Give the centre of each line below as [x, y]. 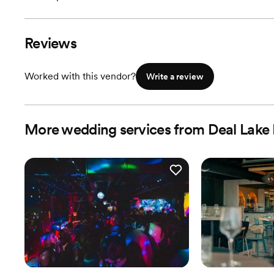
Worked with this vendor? [80, 76]
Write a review [175, 76]
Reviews [50, 43]
